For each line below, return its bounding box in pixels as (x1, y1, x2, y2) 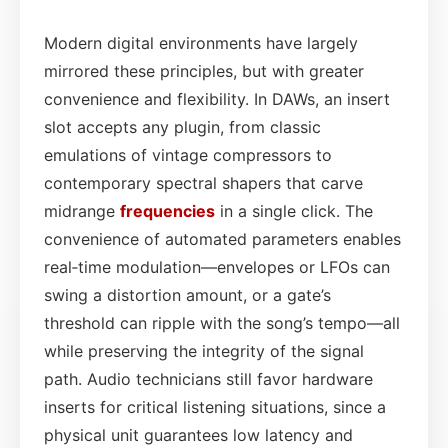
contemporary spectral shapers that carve (44, 172, 363, 193)
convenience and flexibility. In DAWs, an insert (44, 88, 390, 109)
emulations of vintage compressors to (44, 144, 332, 165)
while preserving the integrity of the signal (44, 340, 364, 361)
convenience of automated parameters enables (44, 228, 401, 249)
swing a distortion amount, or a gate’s (44, 284, 331, 305)
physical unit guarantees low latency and (44, 424, 353, 445)
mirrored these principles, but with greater (44, 60, 364, 81)
